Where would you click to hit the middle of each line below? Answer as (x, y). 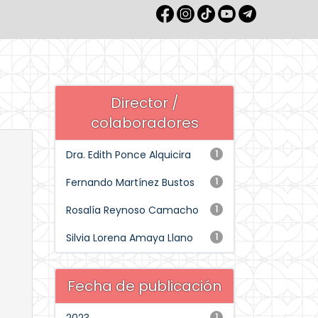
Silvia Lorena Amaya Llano (130, 238)
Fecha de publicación (144, 286)
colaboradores (144, 123)
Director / (144, 103)
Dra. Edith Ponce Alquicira (128, 155)
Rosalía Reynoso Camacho (132, 210)
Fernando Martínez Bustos (130, 182)
